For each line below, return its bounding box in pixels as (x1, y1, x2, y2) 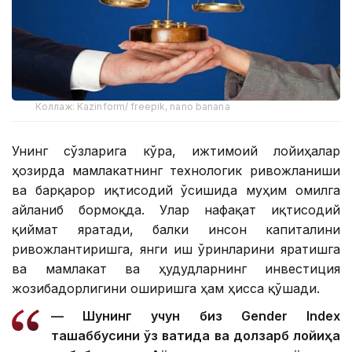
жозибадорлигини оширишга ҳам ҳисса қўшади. (12, 280, 320, 296)
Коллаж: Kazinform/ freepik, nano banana (35, 100, 230, 112)
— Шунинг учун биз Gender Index (51, 307, 340, 324)
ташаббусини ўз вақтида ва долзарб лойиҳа (51, 327, 340, 343)
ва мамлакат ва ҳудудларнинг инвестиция (12, 260, 340, 277)
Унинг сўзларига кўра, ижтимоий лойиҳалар (12, 142, 340, 159)
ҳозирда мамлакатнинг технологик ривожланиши (12, 162, 340, 178)
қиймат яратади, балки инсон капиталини (12, 221, 340, 237)
